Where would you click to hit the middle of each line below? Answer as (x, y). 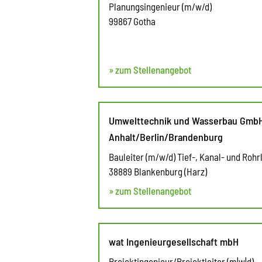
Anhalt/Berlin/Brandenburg (166, 137)
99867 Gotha (132, 21)
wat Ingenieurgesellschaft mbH (174, 241)
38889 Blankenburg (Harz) (158, 171)
